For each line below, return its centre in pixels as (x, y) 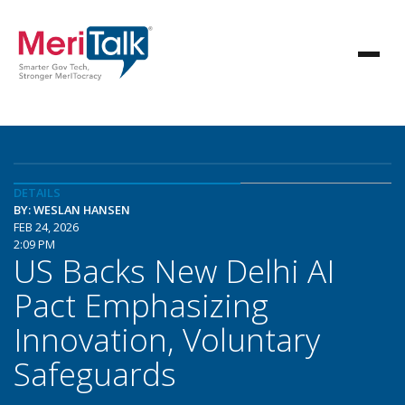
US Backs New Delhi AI (174, 270)
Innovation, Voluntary (167, 339)
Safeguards (95, 373)
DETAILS (37, 193)
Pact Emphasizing (141, 305)
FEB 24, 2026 (46, 227)
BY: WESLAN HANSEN (72, 210)
